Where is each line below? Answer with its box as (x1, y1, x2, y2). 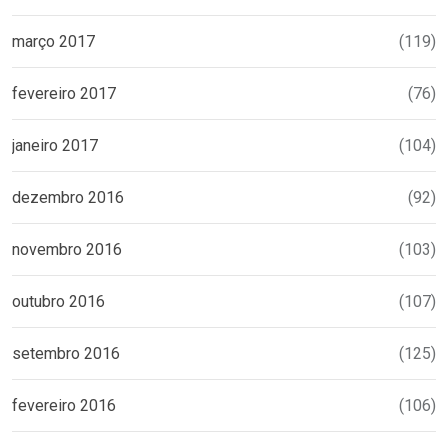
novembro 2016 (12, 239, 122, 259)
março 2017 (12, 31, 95, 51)
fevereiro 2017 (12, 83, 116, 103)
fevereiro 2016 (12, 395, 116, 415)
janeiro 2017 (12, 135, 98, 155)
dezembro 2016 (12, 187, 124, 207)
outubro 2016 (12, 291, 105, 311)
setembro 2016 (12, 343, 120, 363)
